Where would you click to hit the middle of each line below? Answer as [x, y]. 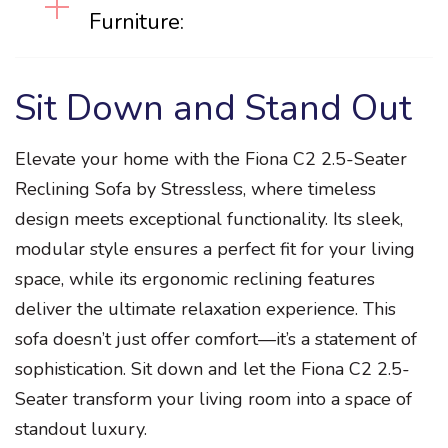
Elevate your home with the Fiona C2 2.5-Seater [211, 158]
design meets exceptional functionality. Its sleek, [209, 218]
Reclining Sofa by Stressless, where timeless [195, 188]
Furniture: [136, 21]
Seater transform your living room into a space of [213, 398]
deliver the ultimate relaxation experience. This [205, 308]
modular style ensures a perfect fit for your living [215, 248]
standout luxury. [81, 428]
